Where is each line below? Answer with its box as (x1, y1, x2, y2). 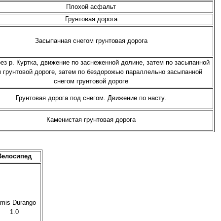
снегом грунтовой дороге (54, 78, 129, 85)
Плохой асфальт (66, 3, 116, 11)
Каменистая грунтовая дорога (46, 116, 136, 124)
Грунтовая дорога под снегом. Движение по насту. (16, 95, 167, 102)
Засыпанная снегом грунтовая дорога (35, 37, 147, 45)
